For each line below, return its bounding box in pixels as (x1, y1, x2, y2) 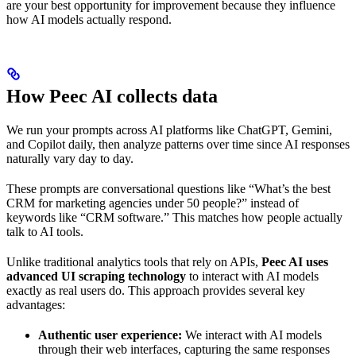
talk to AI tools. (6, 224, 83, 238)
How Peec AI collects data (6, 85, 218, 106)
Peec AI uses (261, 254, 328, 269)
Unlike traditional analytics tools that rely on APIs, (6, 254, 261, 269)
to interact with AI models (186, 269, 319, 283)
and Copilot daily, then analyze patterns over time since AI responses (6, 137, 350, 151)
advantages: (6, 297, 65, 311)
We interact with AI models (182, 327, 322, 342)
